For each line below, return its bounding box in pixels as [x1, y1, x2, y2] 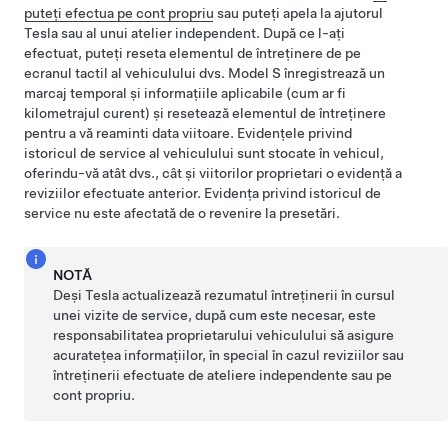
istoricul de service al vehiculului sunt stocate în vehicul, [24, 145, 384, 161]
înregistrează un [281, 65, 385, 81]
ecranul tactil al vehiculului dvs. [24, 65, 228, 81]
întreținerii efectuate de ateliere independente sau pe [53, 367, 393, 383]
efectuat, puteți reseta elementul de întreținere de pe [24, 45, 361, 61]
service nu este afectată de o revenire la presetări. [24, 205, 340, 221]
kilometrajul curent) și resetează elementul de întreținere [24, 105, 386, 121]
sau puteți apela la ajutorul [214, 5, 383, 21]
